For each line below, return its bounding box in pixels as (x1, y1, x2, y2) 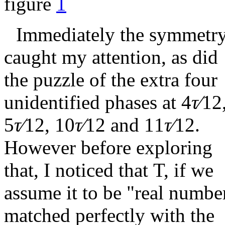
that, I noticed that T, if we (4, 159, 213, 181)
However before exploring (4, 137, 212, 159)
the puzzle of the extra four (4, 69, 217, 91)
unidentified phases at (4, 91, 181, 114)
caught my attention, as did (4, 46, 218, 68)
